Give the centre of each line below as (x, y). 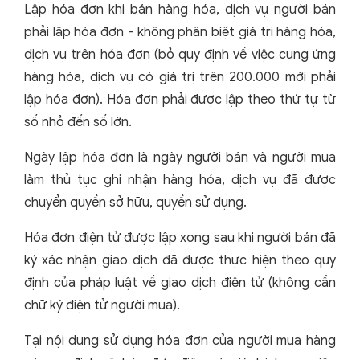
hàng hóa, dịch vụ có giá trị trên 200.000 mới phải (180, 77)
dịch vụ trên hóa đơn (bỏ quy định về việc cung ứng (180, 54)
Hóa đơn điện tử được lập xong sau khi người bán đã (180, 237)
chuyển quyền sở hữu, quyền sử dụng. (135, 202)
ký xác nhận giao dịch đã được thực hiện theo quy (180, 260)
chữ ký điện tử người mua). (102, 305)
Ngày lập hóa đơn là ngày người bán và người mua (180, 157)
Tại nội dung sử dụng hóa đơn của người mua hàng (180, 340)
